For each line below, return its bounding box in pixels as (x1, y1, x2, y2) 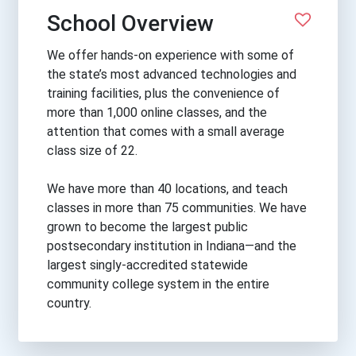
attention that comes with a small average (47, 124, 284, 140)
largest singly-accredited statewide (47, 257, 248, 273)
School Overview (47, 10, 214, 37)
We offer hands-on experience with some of (47, 48, 294, 64)
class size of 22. (47, 143, 137, 159)
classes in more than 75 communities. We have (47, 200, 307, 216)
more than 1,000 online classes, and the (47, 105, 267, 121)
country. (47, 296, 91, 311)
